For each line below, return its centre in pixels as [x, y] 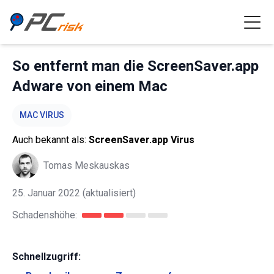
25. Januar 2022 [46, 193]
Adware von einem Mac [90, 86]
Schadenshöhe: [45, 215]
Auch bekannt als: [50, 140]
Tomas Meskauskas [87, 165]
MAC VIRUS [42, 115]
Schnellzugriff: [46, 257]
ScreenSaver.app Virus [142, 140]
